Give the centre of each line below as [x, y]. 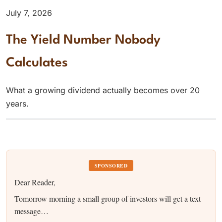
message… [31, 211]
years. [17, 104]
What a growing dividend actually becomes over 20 [103, 90]
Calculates [37, 63]
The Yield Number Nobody [83, 40]
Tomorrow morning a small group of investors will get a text [108, 199]
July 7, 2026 [29, 13]
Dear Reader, [35, 182]
